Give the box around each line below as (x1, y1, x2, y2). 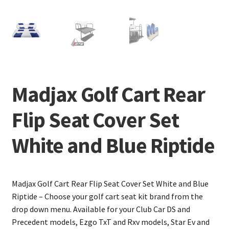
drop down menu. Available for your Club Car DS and (11, 203, 190, 214)
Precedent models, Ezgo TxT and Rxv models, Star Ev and (11, 216, 210, 227)
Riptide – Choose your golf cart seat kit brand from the (11, 191, 203, 201)
